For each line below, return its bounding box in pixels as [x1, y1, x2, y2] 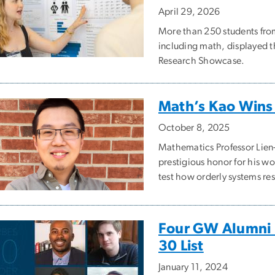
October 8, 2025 [158, 123, 230, 133]
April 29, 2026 [158, 7, 220, 17]
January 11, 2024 [158, 262, 228, 273]
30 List [158, 239, 204, 254]
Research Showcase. [158, 56, 245, 66]
